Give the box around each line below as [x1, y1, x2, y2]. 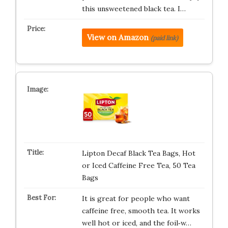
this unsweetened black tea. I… [81, 4, 186, 13]
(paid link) [150, 34, 178, 42]
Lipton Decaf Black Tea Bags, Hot [81, 149, 195, 158]
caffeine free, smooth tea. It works [81, 206, 200, 215]
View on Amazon [87, 33, 149, 42]
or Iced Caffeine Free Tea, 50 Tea [81, 161, 195, 170]
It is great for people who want [81, 194, 190, 203]
